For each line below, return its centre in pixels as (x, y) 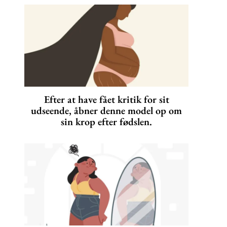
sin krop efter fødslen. (106, 122)
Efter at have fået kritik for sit (106, 100)
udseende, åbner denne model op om (106, 111)
